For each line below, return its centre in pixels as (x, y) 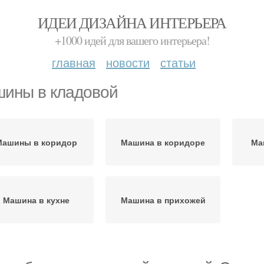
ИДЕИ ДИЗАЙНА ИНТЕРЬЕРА (132, 22)
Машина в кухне (36, 200)
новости (128, 62)
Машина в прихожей (163, 200)
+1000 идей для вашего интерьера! (132, 40)
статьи (178, 62)
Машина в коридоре (163, 142)
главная (74, 62)
